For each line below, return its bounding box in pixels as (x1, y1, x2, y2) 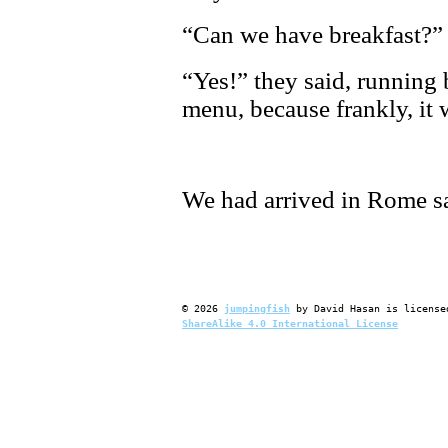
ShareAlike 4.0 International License (182, 318, 398, 330)
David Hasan (314, 303, 380, 315)
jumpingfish (224, 303, 290, 315)
